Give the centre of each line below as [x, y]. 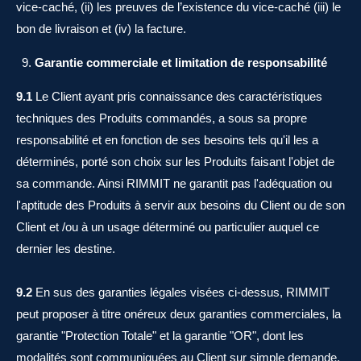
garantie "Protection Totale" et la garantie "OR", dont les [160, 336]
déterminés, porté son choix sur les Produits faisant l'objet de [175, 162]
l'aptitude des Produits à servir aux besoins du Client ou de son [180, 205]
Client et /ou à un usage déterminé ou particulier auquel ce [168, 227]
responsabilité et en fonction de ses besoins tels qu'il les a [167, 140]
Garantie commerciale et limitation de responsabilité [180, 62]
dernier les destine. [66, 249]
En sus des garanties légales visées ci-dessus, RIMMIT [183, 292]
